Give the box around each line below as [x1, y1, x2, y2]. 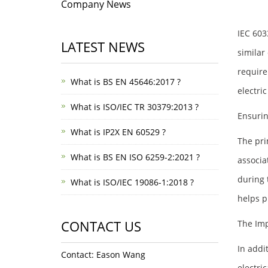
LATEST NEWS [61, 38, 145, 56]
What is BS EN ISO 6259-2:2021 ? [71, 151, 200, 163]
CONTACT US [61, 217, 141, 235]
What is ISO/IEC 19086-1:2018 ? [71, 176, 194, 188]
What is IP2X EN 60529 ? [71, 126, 166, 138]
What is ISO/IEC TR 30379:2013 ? [71, 101, 199, 112]
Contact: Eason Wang [61, 249, 145, 260]
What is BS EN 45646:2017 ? [71, 76, 181, 87]
